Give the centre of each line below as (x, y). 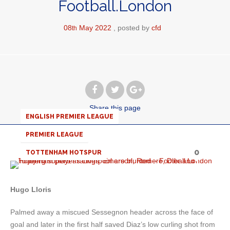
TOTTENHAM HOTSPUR (64, 152)
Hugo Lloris (31, 189)
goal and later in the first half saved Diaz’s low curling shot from (113, 224)
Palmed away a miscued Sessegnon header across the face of (112, 212)
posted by (135, 28)
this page (126, 108)
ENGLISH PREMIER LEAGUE (70, 117)
